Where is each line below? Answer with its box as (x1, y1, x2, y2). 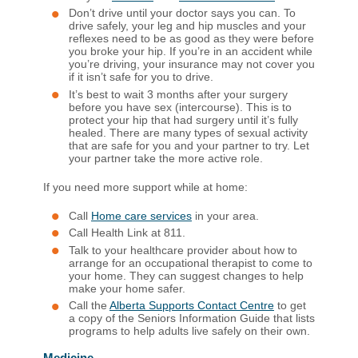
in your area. (192, 209, 259, 222)
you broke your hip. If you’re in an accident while (69, 45, 312, 58)
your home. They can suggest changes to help (69, 268, 304, 282)
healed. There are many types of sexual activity (69, 125, 308, 139)
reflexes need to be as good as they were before (69, 32, 314, 46)
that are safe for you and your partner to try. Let (69, 138, 309, 152)
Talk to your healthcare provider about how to (69, 243, 297, 257)
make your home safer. (69, 281, 185, 295)
